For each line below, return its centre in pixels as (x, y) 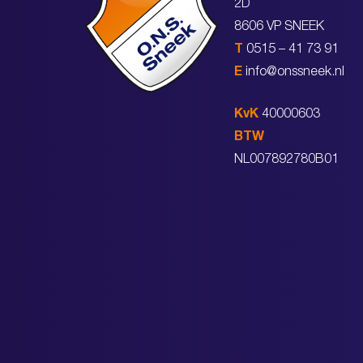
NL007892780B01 (287, 160)
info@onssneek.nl (295, 73)
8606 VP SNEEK (280, 27)
